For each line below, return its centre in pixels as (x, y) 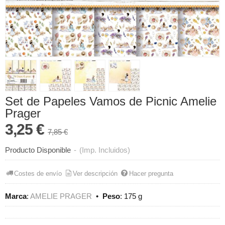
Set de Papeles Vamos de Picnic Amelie (111, 101)
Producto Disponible (38, 150)
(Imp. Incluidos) (105, 150)
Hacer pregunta (151, 173)
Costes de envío (38, 173)
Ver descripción (95, 173)
